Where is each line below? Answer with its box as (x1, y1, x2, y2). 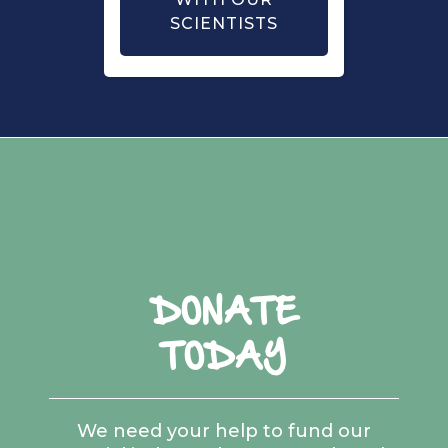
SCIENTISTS (170, 13, 278, 33)
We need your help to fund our (77, 420, 371, 443)
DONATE (150, 285, 298, 337)
